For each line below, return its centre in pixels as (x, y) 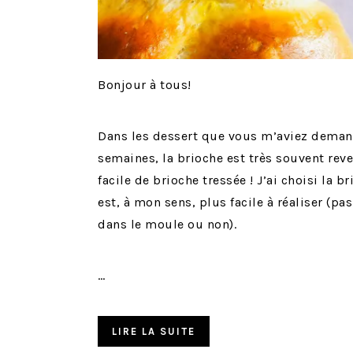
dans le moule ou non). (167, 225)
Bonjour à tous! (145, 85)
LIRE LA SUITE (154, 332)
